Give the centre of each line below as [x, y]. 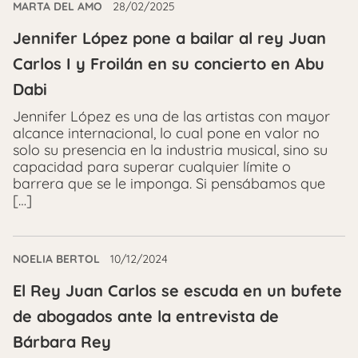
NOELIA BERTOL [56, 259]
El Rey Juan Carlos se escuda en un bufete [177, 291]
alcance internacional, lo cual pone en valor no [166, 133]
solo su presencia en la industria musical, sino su [170, 150]
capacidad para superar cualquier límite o [152, 167]
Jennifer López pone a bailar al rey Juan [169, 38]
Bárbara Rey [62, 342]
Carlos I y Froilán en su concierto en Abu [169, 64]
